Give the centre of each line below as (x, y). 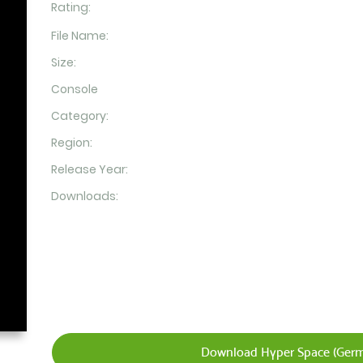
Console (74, 89)
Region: (71, 143)
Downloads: (84, 196)
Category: (79, 116)
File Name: (79, 36)
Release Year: (89, 169)
